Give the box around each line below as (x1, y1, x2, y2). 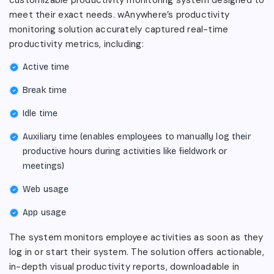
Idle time (23, 108, 58, 119)
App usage (23, 207, 67, 218)
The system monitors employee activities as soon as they (9, 231, 264, 243)
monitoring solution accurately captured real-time (9, 23, 229, 35)
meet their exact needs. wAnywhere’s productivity (9, 8, 230, 21)
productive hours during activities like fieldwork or (23, 146, 228, 157)
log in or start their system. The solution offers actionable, (9, 245, 264, 258)
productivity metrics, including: (9, 37, 144, 50)
